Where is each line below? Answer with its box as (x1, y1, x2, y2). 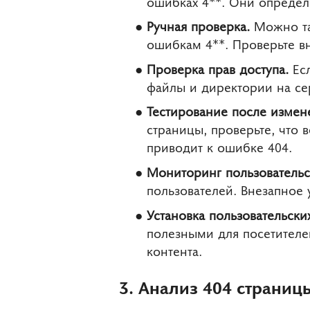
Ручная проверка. (147, 16, 250, 35)
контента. (147, 240, 202, 259)
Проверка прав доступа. (147, 58, 289, 77)
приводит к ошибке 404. (147, 137, 292, 156)
